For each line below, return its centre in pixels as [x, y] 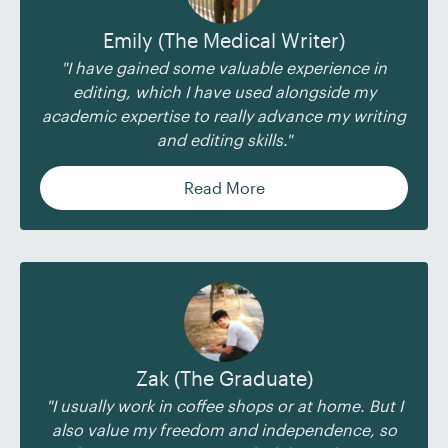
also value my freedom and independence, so [224, 429]
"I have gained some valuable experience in [224, 67]
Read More [224, 187]
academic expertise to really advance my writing [224, 115]
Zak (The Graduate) [224, 378]
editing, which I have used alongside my [224, 91]
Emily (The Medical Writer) [224, 40]
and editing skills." [224, 139]
